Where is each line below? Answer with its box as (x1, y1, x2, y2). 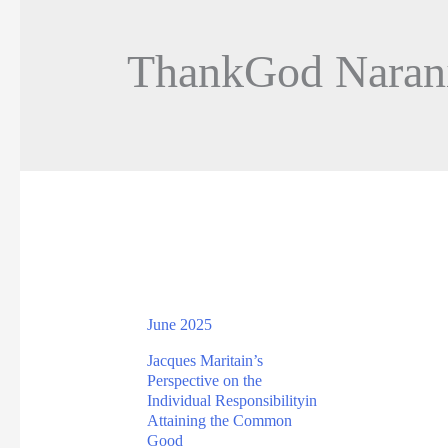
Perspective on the (146, 372, 262, 390)
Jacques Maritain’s (146, 352, 263, 370)
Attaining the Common (146, 412, 292, 430)
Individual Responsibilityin (146, 392, 317, 410)
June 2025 (146, 315, 212, 333)
